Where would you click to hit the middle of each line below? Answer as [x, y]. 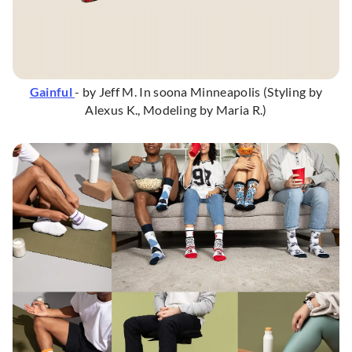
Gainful [52, 92]
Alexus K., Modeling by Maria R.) [176, 110]
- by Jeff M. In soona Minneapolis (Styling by [199, 92]
